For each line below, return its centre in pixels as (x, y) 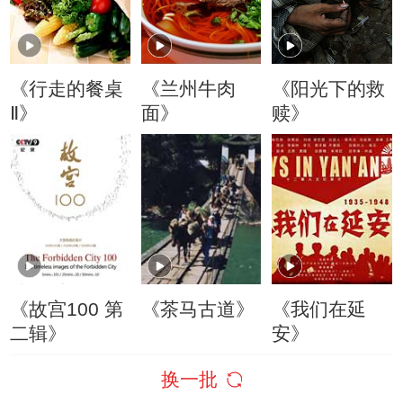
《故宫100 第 (67, 309)
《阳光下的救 (329, 88)
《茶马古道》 (197, 309)
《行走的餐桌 (67, 88)
